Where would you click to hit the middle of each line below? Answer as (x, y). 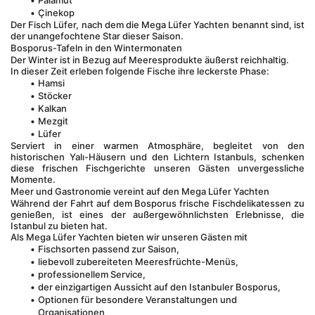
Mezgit (53, 121)
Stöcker (54, 96)
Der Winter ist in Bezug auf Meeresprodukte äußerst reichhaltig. (150, 60)
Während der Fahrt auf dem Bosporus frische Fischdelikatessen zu (157, 203)
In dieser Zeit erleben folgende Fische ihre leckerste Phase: (140, 71)
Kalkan (52, 108)
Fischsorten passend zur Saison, (108, 249)
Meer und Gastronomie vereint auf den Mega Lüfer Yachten (140, 191)
